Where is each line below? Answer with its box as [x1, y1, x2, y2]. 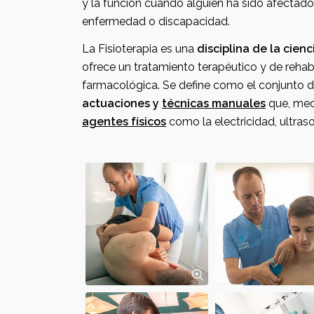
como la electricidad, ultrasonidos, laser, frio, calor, [166, 115, 214, 128]
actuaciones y [82, 97, 162, 110]
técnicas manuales [162, 97, 266, 110]
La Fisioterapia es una [82, 42, 197, 55]
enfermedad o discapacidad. [82, 15, 230, 28]
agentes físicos [82, 115, 166, 128]
